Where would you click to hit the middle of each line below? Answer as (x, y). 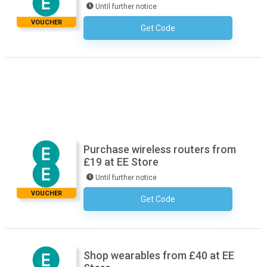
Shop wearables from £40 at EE (159, 255)
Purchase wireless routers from (160, 149)
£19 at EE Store (121, 162)
